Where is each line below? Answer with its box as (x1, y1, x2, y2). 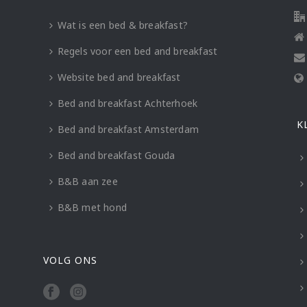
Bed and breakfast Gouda (57, 149, 175, 162)
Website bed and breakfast (57, 71, 181, 84)
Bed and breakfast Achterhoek (57, 97, 198, 110)
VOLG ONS (42, 254, 97, 267)
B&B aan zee (57, 175, 118, 188)
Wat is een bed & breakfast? (57, 19, 188, 32)
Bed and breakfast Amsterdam (57, 123, 199, 136)
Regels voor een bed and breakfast (57, 45, 218, 58)
